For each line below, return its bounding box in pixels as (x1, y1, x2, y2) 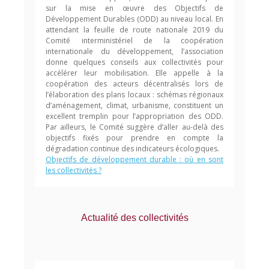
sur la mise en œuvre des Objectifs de (46, 3, 223, 13)
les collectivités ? (46, 165, 101, 175)
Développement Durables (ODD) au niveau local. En (46, 14, 223, 24)
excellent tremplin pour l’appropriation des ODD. (46, 111, 223, 121)
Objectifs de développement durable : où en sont (46, 154, 223, 165)
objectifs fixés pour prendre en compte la (46, 133, 223, 143)
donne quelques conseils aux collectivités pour (46, 57, 223, 67)
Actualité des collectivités (80, 213, 189, 223)
